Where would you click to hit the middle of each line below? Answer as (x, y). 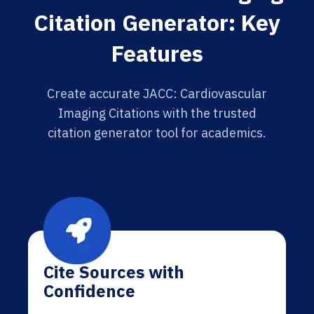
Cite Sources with (114, 272)
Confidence (89, 291)
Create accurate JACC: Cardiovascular (157, 94)
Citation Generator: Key (157, 22)
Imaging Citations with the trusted (157, 113)
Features (157, 53)
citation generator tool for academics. (157, 133)
